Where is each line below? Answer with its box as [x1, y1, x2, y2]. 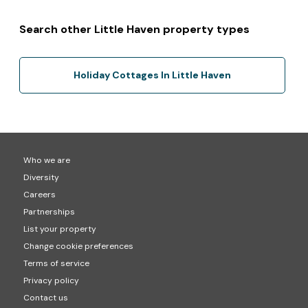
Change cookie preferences [23, 240, 133, 252]
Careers [23, 188, 56, 200]
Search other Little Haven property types [19, 21, 250, 36]
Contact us [23, 291, 68, 303]
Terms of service [23, 257, 89, 269]
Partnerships [23, 206, 75, 217]
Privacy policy [23, 274, 79, 286]
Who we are [23, 154, 70, 166]
